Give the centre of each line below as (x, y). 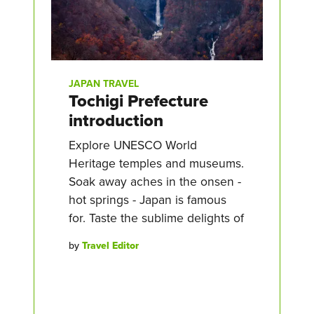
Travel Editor (110, 246)
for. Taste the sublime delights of (156, 218)
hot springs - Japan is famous (148, 200)
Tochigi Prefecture (138, 101)
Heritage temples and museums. (156, 163)
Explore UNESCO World (133, 145)
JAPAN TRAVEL (104, 84)
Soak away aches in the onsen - (155, 182)
